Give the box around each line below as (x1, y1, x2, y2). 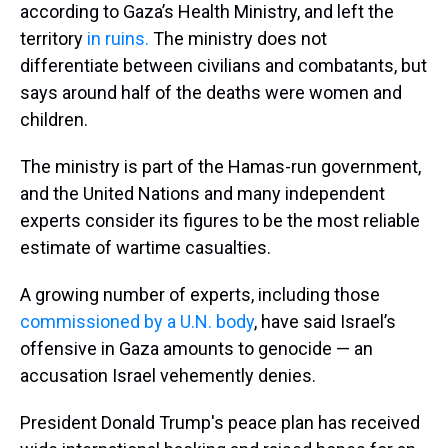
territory (20, 28, 87, 50)
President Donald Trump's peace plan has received (20, 412, 420, 434)
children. (20, 109, 88, 131)
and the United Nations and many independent (20, 183, 385, 205)
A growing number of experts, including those (20, 284, 380, 306)
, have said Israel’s (254, 311, 396, 333)
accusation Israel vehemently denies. (20, 365, 316, 387)
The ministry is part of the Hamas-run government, (20, 156, 421, 178)
